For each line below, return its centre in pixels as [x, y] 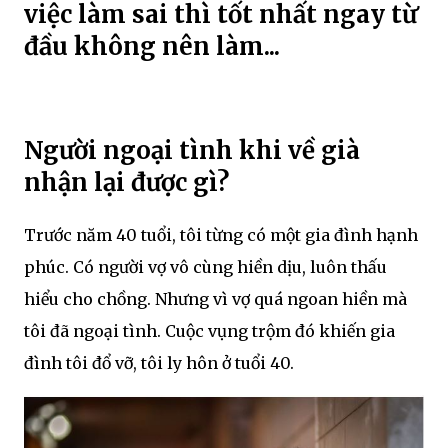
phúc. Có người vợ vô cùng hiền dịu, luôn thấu [205, 266]
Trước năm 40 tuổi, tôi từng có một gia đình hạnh [221, 234]
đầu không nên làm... [155, 46]
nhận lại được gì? [126, 182]
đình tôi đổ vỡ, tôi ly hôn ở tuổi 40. [159, 362]
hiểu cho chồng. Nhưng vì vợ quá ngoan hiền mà [215, 298]
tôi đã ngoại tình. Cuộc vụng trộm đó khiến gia [209, 330]
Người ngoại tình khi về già [192, 150]
